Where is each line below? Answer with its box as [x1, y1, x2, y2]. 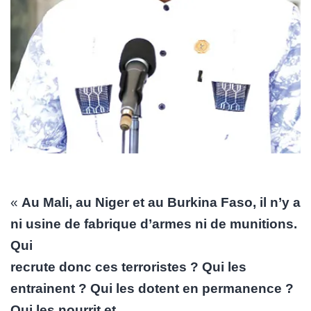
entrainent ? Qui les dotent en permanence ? [10, 280, 294, 296]
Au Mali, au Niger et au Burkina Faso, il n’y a [22, 194, 301, 210]
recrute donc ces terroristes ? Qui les [10, 259, 246, 274]
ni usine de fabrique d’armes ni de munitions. [10, 216, 297, 231]
